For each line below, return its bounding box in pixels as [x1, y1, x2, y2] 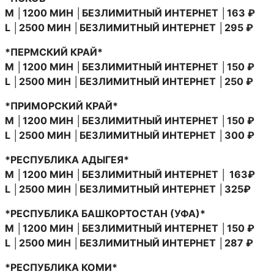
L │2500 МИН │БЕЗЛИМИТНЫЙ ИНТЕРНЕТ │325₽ [5, 182, 251, 195]
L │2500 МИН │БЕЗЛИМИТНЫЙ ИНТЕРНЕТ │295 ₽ [5, 21, 253, 34]
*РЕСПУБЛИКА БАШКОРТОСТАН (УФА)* [5, 207, 206, 220]
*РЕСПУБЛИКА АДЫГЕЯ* [5, 153, 129, 166]
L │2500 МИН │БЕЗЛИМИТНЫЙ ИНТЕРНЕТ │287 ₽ [5, 236, 253, 249]
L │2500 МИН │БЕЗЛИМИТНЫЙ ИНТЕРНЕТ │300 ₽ [5, 128, 254, 141]
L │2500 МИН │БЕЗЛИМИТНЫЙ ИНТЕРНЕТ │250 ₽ [5, 75, 253, 87]
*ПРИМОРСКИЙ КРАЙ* [5, 99, 118, 112]
